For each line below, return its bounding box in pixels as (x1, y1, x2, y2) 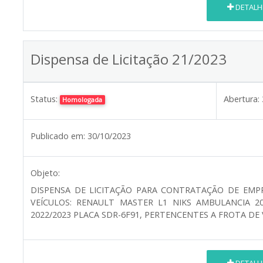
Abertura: (224, 93, 259, 104)
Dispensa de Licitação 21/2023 (31, 49, 227, 69)
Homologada (62, 95, 103, 104)
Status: (31, 93, 58, 104)
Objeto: (31, 167, 60, 178)
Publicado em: (31, 130, 85, 141)
